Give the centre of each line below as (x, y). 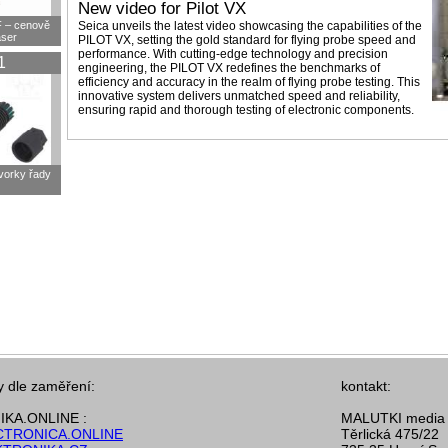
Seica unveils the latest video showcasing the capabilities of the (250, 26)
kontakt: (366, 386)
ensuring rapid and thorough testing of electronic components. (246, 110)
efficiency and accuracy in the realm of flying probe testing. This (249, 82)
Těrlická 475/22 (390, 434)
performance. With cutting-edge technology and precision (233, 54)
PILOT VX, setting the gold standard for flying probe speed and (247, 40)
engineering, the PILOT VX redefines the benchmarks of (229, 68)
